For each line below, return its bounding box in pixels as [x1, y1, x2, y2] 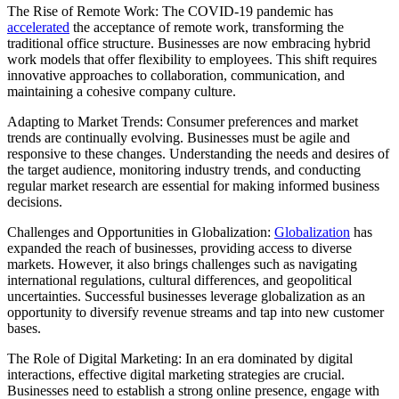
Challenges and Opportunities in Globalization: [7, 224, 274, 240]
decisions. [7, 193, 62, 209]
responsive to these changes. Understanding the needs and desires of [7, 145, 389, 161]
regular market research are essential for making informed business [7, 177, 379, 193]
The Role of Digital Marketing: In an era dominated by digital [7, 350, 353, 366]
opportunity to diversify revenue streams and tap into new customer [7, 304, 384, 320]
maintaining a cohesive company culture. [7, 83, 236, 99]
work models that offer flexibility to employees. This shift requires [7, 51, 377, 67]
